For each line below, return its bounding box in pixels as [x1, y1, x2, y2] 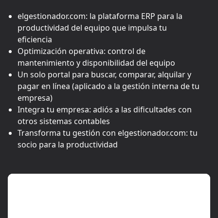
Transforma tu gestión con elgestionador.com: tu [18, 127, 198, 138]
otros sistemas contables [18, 115, 110, 127]
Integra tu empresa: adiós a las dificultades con [18, 104, 192, 115]
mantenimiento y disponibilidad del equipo [18, 57, 175, 68]
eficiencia [18, 34, 52, 45]
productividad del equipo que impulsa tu [18, 22, 167, 33]
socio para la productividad [18, 139, 118, 150]
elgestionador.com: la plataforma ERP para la [18, 10, 182, 21]
